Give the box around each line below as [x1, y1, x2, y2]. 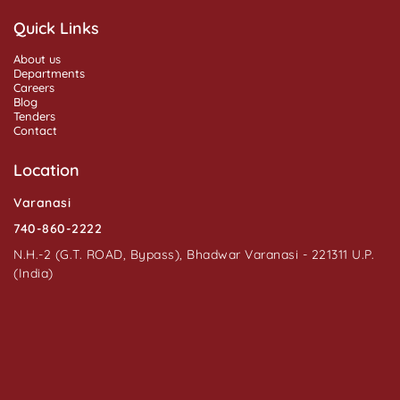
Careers [13, 79, 54, 95]
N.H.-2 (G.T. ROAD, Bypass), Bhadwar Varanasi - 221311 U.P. [13, 246, 374, 262]
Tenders [13, 108, 55, 123]
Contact [13, 122, 57, 137]
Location [13, 159, 79, 179]
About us [13, 51, 61, 66]
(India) [13, 264, 54, 281]
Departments [13, 65, 85, 80]
